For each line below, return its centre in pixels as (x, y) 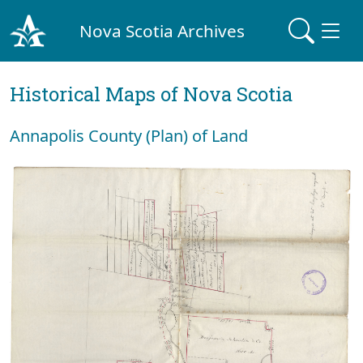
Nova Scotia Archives (162, 30)
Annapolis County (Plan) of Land (129, 136)
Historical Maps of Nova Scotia (151, 94)
